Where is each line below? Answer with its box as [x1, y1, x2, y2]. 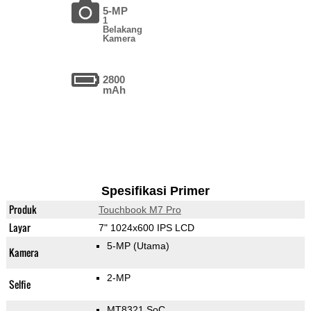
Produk [8, 202, 37, 217]
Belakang [103, 24, 143, 35]
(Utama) [133, 240, 169, 252]
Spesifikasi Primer [101, 184, 210, 199]
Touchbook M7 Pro [98, 204, 181, 216]
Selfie [8, 277, 31, 292]
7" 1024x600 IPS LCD [98, 222, 194, 234]
